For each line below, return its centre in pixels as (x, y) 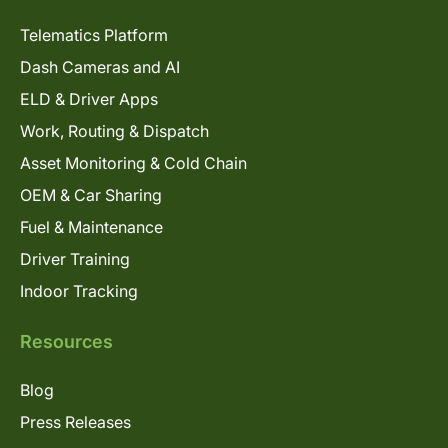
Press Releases (75, 421)
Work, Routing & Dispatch (114, 130)
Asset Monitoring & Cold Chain (133, 162)
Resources (66, 341)
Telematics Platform (94, 34)
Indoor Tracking (79, 290)
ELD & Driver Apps (89, 98)
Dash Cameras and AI (100, 66)
